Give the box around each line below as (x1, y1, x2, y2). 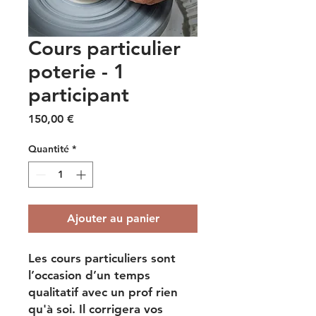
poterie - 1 (28, 59, 126, 83)
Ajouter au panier (66, 212, 159, 225)
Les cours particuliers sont (28, 251, 176, 265)
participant (28, 83, 129, 107)
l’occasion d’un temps (28, 268, 150, 282)
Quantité (28, 142, 69, 155)
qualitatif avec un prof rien (28, 285, 178, 299)
